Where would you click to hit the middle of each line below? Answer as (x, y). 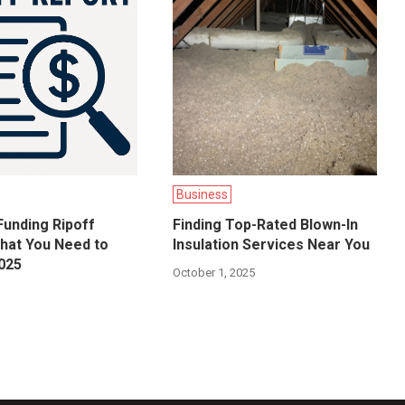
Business (202, 195)
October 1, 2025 (214, 273)
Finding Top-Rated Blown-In (266, 225)
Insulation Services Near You (272, 245)
